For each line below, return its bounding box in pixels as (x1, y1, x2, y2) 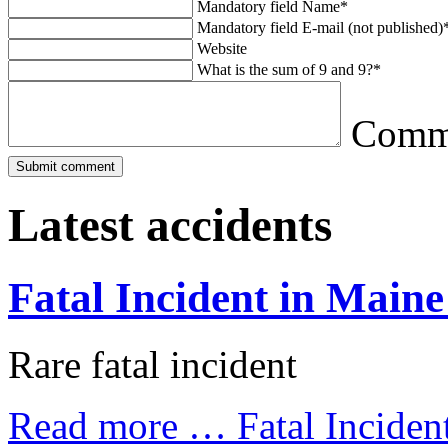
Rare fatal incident (8, 343, 297, 387)
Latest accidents (8, 199, 332, 251)
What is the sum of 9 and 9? (197, 60, 373, 78)
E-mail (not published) (298, 18, 443, 36)
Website (197, 39, 247, 57)
